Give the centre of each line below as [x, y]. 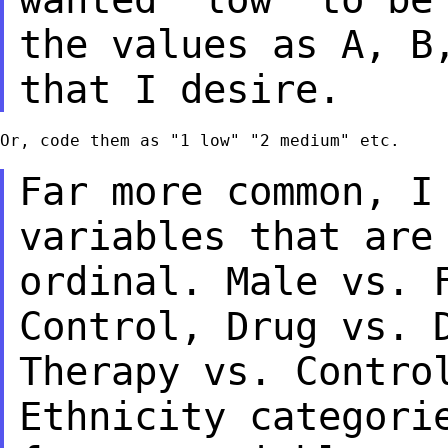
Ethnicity [133, 416]
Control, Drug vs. [225, 326]
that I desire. [179, 89]
